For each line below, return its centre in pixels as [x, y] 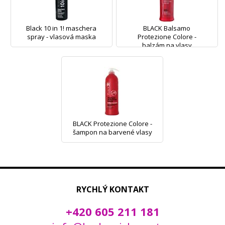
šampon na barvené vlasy [112, 132]
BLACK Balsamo [167, 28]
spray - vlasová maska [61, 37]
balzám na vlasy [167, 45]
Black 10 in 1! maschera [62, 28]
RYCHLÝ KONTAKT [113, 190]
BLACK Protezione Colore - [112, 124]
